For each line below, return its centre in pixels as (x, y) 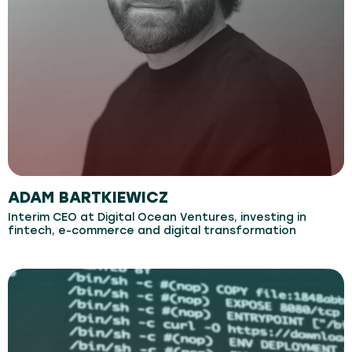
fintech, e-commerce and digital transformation (152, 231)
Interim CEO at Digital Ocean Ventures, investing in (157, 217)
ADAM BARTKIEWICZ (88, 197)
